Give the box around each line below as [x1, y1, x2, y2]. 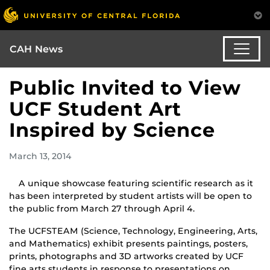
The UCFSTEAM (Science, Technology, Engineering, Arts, [9, 225, 257, 237]
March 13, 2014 [9, 151, 72, 162]
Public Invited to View [9, 76, 241, 100]
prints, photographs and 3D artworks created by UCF [9, 251, 243, 262]
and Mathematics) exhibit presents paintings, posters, [9, 238, 248, 250]
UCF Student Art [9, 97, 181, 121]
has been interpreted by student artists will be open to [9, 190, 252, 202]
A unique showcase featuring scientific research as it [19, 178, 253, 189]
